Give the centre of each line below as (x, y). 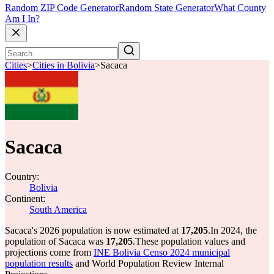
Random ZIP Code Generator (62, 8)
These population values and (190, 241)
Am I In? (22, 19)
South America (58, 209)
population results (39, 263)
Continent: (25, 198)
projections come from (49, 252)
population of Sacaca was (55, 241)
